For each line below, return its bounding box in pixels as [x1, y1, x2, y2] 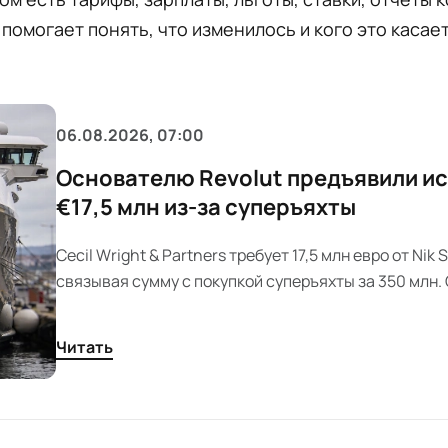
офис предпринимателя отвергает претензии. [56, 296, 401, 319]
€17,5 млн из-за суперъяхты [56, 192, 356, 223]
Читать [56, 336, 113, 359]
